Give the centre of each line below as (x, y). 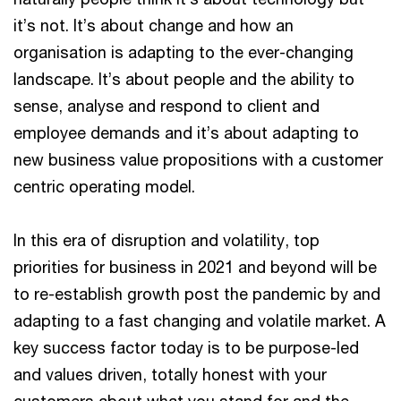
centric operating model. (104, 186)
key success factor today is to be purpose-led (186, 347)
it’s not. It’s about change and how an (154, 25)
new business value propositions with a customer (198, 159)
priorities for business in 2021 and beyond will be (195, 266)
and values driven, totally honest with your (170, 374)
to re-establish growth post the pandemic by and (197, 293)
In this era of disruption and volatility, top (166, 239)
